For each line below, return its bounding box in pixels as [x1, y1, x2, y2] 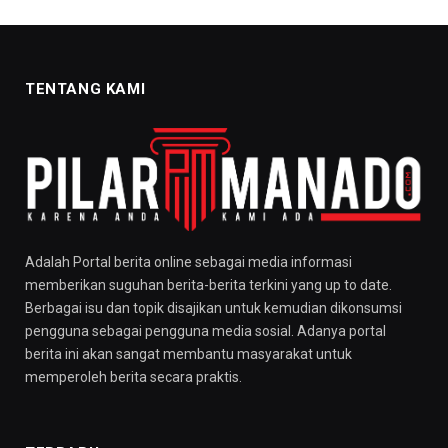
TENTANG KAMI [25, 80, 146, 99]
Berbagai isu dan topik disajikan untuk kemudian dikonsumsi [25, 299, 402, 316]
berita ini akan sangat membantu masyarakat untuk [25, 345, 352, 362]
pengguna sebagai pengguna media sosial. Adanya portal [25, 322, 386, 339]
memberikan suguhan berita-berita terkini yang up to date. [25, 276, 392, 293]
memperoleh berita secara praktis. [25, 368, 242, 385]
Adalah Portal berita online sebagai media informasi [25, 253, 352, 270]
